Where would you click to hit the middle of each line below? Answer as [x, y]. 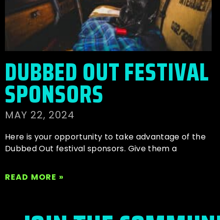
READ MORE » [34, 177]
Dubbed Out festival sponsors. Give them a [91, 149]
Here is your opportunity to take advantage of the [106, 137]
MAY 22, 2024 [40, 115]
